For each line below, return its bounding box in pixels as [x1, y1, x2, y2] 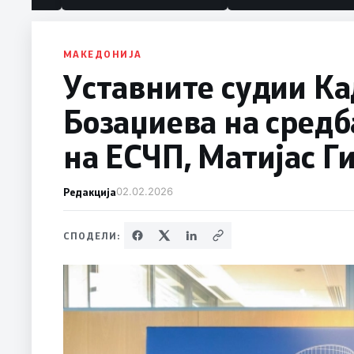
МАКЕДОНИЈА [63, 47, 142, 61]
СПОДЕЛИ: [63, 229, 121, 243]
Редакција [63, 185, 116, 199]
